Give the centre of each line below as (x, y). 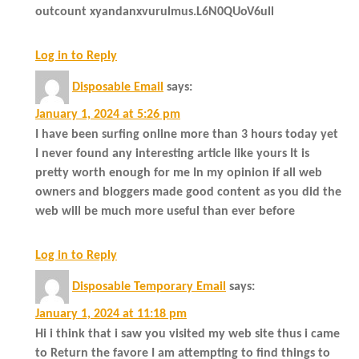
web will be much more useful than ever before (165, 211)
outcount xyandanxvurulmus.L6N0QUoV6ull (155, 12)
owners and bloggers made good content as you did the (188, 192)
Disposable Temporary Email (149, 286)
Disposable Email (118, 87)
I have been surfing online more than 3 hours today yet (187, 134)
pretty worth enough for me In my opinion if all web (179, 173)
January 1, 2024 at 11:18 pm (111, 314)
